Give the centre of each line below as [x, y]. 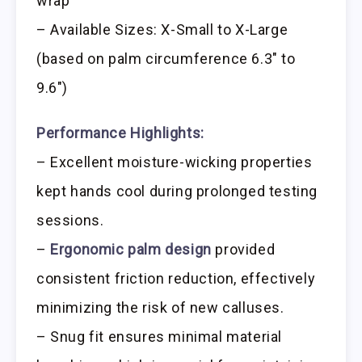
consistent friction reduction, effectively [176, 279]
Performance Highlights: [120, 133]
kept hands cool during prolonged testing [177, 192]
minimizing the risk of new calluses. [160, 308]
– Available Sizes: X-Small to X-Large [162, 29]
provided [243, 250]
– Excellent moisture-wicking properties [175, 162]
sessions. [70, 221]
